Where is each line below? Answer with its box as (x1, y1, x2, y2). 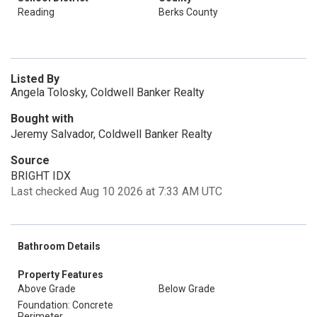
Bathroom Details (18, 241, 100, 252)
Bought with (11, 112, 74, 125)
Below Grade (158, 283, 215, 294)
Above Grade (18, 283, 76, 294)
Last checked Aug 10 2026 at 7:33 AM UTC (11, 185, 222, 198)
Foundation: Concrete (18, 299, 113, 311)
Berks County (158, 6, 218, 18)
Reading (18, 6, 54, 18)
